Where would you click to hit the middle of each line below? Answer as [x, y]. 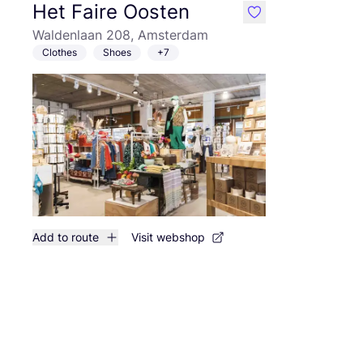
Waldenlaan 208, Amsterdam [120, 35]
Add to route [66, 237]
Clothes [60, 52]
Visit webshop [168, 237]
